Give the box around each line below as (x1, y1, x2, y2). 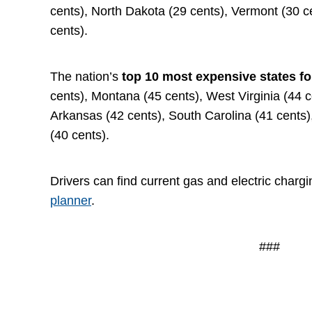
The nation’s (50, 69, 122, 84)
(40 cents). (50, 127, 109, 142)
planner (50, 193, 91, 208)
